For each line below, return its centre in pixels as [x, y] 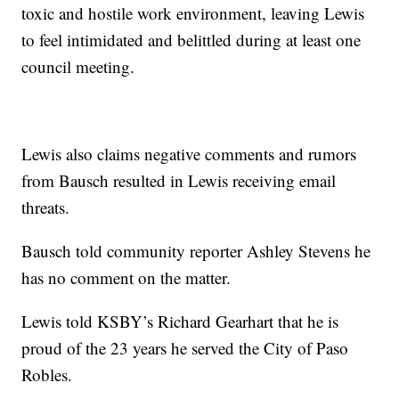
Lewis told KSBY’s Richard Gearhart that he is [180, 321]
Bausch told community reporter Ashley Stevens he [196, 250]
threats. [46, 207]
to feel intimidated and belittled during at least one [191, 39]
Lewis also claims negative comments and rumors [189, 153]
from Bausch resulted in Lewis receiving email [179, 180]
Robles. [47, 374]
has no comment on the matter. [126, 277]
